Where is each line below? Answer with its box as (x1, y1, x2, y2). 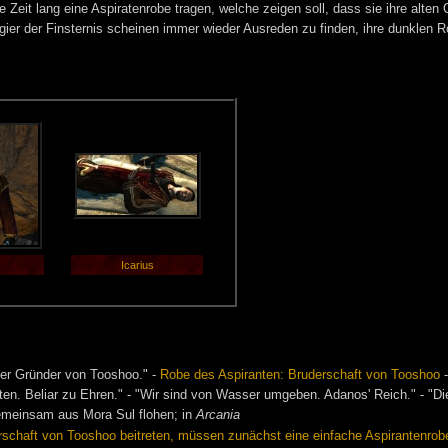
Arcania (196, 408, 241, 423)
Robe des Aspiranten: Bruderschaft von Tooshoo (160, 367, 441, 382)
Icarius (120, 259, 154, 272)
